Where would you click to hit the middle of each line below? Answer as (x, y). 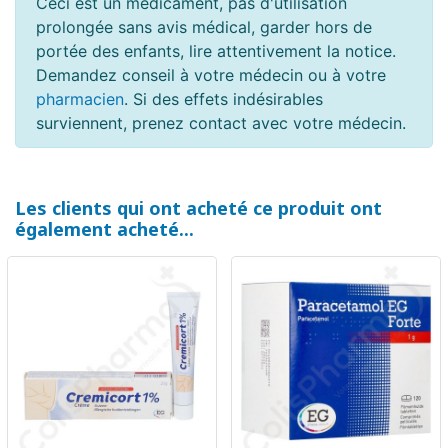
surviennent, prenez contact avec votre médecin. (221, 123)
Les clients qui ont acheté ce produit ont (198, 208)
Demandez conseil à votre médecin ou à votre (211, 75)
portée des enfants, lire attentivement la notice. (216, 51)
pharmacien (80, 99)
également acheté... (104, 229)
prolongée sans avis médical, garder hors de (204, 27)
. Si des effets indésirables (223, 99)
